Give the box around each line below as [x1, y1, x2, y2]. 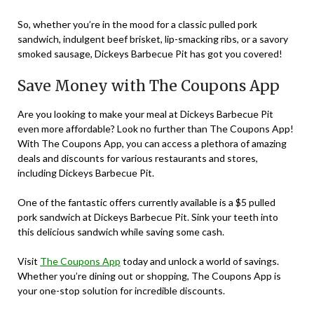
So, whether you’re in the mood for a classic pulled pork [18, 18, 257, 31]
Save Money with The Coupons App [18, 76, 280, 96]
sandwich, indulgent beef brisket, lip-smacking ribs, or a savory [18, 33, 288, 46]
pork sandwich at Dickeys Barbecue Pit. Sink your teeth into [18, 211, 278, 224]
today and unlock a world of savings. [121, 255, 279, 268]
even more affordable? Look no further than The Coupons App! [18, 123, 294, 135]
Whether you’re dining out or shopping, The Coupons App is [18, 270, 281, 282]
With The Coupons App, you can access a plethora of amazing [18, 137, 287, 150]
